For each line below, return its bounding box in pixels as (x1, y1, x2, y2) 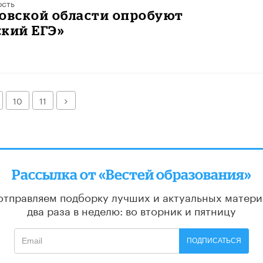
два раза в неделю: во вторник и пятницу (27, 201, 236, 218)
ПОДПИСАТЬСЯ (187, 237, 242, 245)
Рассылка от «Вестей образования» (12, 166, 251, 183)
